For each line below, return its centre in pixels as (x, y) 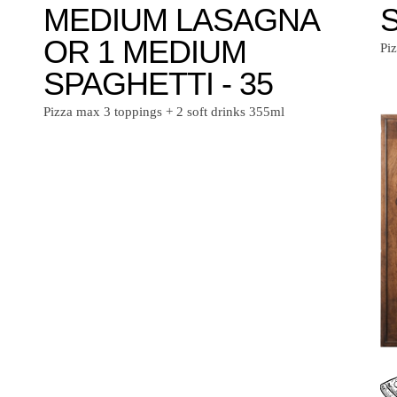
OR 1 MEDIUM (145, 52)
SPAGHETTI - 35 (158, 84)
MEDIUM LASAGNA (181, 20)
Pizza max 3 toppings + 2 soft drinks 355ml (164, 112)
